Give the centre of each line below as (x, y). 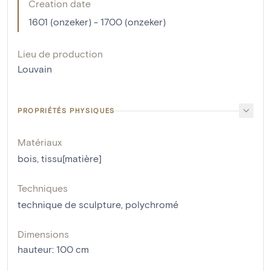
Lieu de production (60, 54)
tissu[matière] (71, 158)
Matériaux (40, 142)
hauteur (35, 249)
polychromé (152, 204)
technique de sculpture (69, 204)
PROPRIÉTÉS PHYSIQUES (66, 111)
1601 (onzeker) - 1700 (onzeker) (97, 22)
